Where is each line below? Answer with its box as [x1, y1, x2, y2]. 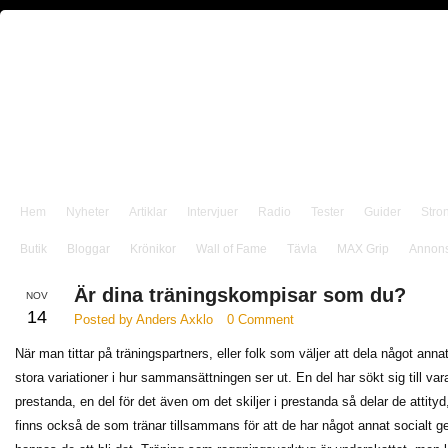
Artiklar [129, 205, 167, 219]
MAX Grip [337, 242, 389, 256]
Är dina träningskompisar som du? [74, 284, 406, 306]
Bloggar [67, 242, 110, 256]
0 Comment [227, 312, 294, 327]
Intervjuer [187, 205, 238, 219]
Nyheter [66, 205, 109, 219]
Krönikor [130, 242, 176, 256]
